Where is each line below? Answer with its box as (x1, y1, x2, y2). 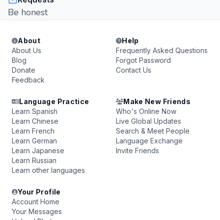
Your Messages (12, 207, 62, 216)
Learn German (12, 137, 57, 145)
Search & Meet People (116, 127, 190, 135)
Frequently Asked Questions (116, 46, 208, 55)
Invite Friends (116, 146, 159, 155)
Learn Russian (12, 156, 56, 165)
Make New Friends (123, 97, 191, 106)
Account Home (12, 197, 59, 206)
